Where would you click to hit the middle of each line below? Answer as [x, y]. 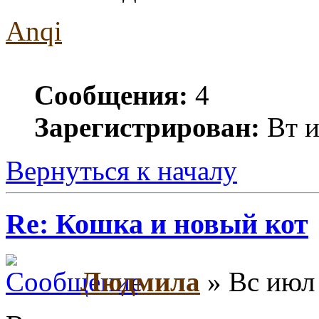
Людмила [140, 281]
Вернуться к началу [121, 171]
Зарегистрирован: [147, 127]
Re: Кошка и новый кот [157, 224]
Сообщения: [111, 95]
